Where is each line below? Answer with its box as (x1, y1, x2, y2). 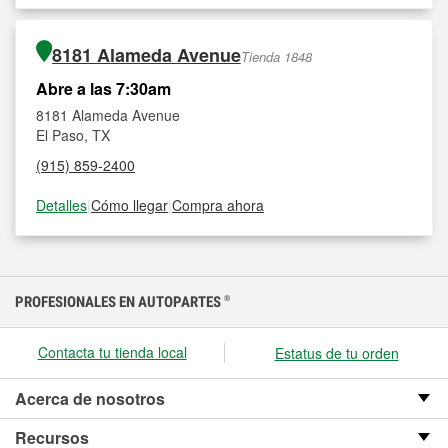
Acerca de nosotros (15, 387, 165, 410)
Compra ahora (172, 195, 264, 215)
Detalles (36, 195, 87, 215)
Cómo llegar (91, 195, 168, 215)
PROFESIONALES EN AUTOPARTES (15, 293, 224, 311)
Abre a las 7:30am (36, 77, 171, 100)
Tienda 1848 (240, 47, 312, 66)
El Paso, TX (36, 125, 110, 145)
